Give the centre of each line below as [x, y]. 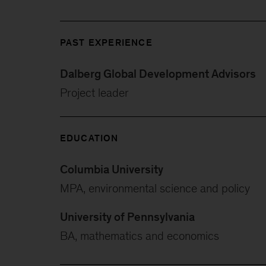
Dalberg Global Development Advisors [158, 74]
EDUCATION [89, 138]
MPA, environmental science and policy [155, 188]
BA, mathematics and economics [139, 236]
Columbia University [111, 169]
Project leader [94, 93]
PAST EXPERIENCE [106, 42]
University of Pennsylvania [127, 217]
